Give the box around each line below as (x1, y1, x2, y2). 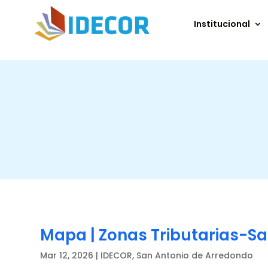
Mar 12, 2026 (40, 249, 94, 261)
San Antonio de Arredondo (136, 249, 254, 261)
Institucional (194, 18, 251, 31)
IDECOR (100, 249, 133, 261)
